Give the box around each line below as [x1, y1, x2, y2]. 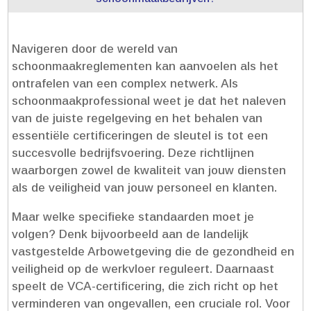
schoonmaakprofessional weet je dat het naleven [12, 94, 287, 108]
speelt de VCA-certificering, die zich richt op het [12, 279, 279, 293]
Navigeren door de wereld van [12, 42, 178, 56]
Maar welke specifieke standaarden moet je [12, 210, 255, 224]
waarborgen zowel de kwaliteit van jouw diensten [12, 163, 287, 177]
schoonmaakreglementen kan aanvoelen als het [12, 59, 279, 73]
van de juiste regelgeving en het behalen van [12, 111, 263, 125]
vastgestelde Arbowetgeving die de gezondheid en [12, 244, 295, 258]
